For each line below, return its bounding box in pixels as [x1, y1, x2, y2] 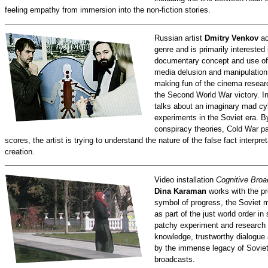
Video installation [154, 175, 216, 184]
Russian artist [154, 33, 205, 43]
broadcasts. [154, 254, 200, 264]
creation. [5, 147, 35, 157]
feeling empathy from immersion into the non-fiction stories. [5, 5, 211, 15]
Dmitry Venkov [205, 33, 258, 43]
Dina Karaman [154, 186, 206, 196]
